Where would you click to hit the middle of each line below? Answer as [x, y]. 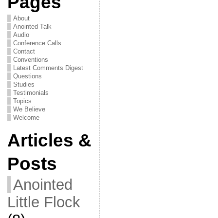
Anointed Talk [32, 27]
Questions [27, 76]
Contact [24, 51]
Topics [22, 101]
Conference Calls [37, 43]
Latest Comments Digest [48, 68]
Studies [24, 84]
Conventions [30, 60]
